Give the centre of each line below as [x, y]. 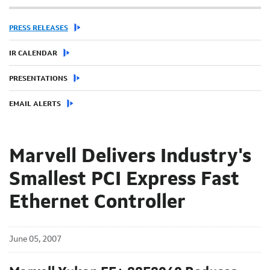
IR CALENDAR [33, 53]
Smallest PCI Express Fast [124, 180]
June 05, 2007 [35, 239]
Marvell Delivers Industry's [130, 157]
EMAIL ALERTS [35, 104]
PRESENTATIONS [38, 79]
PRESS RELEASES [39, 28]
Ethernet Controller [97, 203]
